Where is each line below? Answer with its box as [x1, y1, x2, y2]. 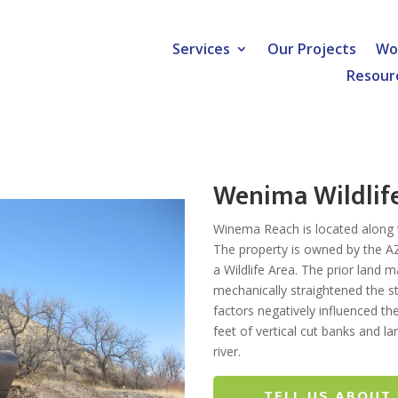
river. [213, 342, 242, 360]
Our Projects [267, 39, 357, 59]
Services [172, 39, 231, 59]
